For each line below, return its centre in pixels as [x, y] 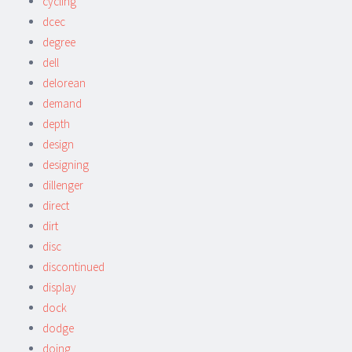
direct [56, 205]
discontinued [73, 266]
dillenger [63, 185]
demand [62, 103]
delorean [64, 82]
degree [59, 42]
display [59, 287]
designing [66, 164]
